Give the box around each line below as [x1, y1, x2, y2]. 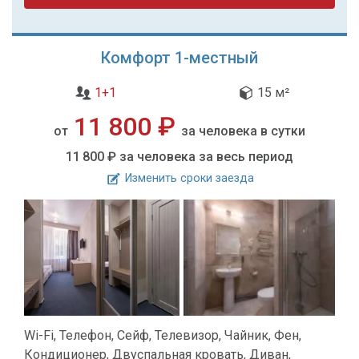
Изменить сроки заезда [121, 171, 254, 185]
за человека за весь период [119, 148, 293, 164]
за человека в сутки [181, 123, 306, 139]
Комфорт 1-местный [101, 47, 258, 67]
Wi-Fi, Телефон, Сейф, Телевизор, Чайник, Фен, [24, 327, 301, 343]
